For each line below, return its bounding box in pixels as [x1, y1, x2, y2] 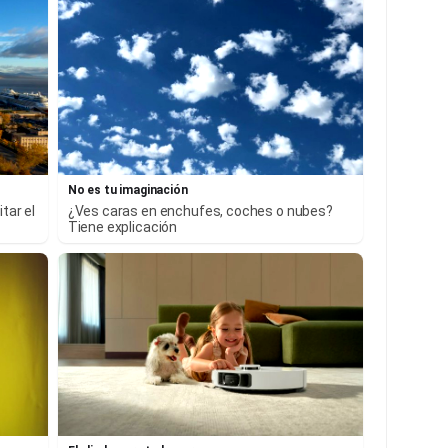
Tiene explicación [67, 218, 178, 235]
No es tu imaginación [67, 182, 188, 197]
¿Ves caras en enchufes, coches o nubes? [67, 202, 333, 219]
